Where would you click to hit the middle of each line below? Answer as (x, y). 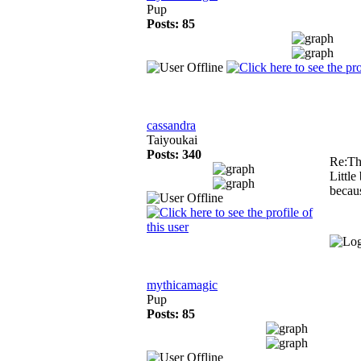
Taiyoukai (172, 140)
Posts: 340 (174, 154)
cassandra (171, 125)
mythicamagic (182, 285)
